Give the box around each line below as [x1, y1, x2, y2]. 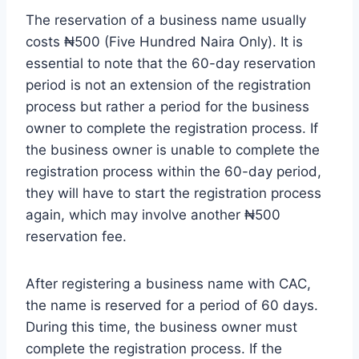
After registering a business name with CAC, [26, 275, 311, 292]
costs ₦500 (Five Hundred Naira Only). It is [26, 33, 303, 50]
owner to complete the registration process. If [26, 119, 318, 136]
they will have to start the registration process [26, 184, 321, 201]
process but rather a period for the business [26, 98, 309, 115]
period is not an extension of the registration [26, 76, 311, 93]
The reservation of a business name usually [26, 11, 306, 28]
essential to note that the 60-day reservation [26, 54, 316, 71]
